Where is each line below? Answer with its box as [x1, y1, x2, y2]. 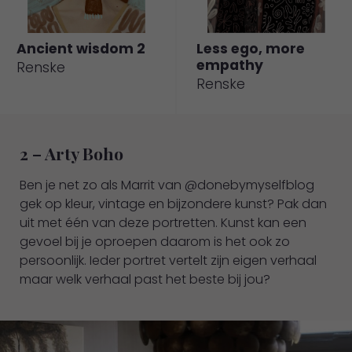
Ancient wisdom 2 [16, 39, 145, 59]
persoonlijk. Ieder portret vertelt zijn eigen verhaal [20, 251, 317, 270]
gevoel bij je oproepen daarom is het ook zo [20, 233, 290, 251]
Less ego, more [196, 39, 305, 59]
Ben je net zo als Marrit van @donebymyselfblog [20, 176, 314, 195]
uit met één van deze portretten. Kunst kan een [20, 214, 306, 233]
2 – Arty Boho [20, 142, 123, 165]
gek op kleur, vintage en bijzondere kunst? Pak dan [20, 195, 327, 214]
